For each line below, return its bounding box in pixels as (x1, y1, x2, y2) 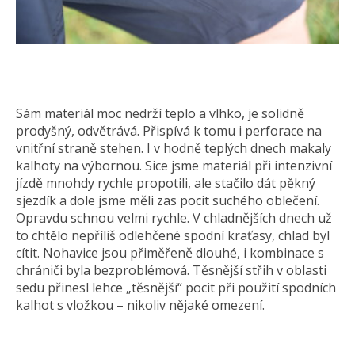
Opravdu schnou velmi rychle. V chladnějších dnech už (16, 209, 332, 227)
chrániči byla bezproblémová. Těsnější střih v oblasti (16, 261, 326, 280)
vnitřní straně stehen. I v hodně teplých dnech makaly (16, 139, 331, 158)
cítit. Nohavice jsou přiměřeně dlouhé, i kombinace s (16, 244, 324, 262)
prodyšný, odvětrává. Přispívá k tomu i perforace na (16, 122, 322, 140)
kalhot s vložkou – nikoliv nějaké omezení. (16, 296, 265, 315)
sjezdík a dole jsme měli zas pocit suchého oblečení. (16, 192, 319, 210)
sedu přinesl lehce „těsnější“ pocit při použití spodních (16, 279, 336, 297)
